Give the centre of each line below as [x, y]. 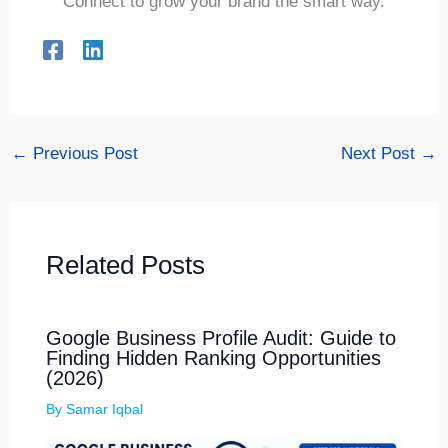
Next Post [380, 154]
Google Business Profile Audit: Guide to [220, 338]
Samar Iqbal [104, 409]
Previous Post [83, 154]
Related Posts [125, 264]
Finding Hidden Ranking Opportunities [213, 358]
